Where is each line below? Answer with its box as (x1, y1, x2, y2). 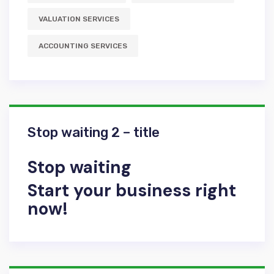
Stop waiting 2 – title (28, 124, 160, 141)
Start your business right (28, 179, 236, 202)
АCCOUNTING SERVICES (39, 42, 127, 51)
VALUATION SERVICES (39, 15, 119, 24)
